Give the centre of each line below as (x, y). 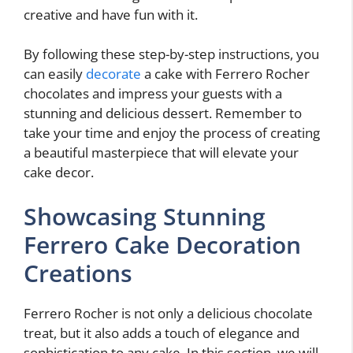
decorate (113, 74)
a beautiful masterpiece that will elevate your (161, 153)
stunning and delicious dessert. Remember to (163, 113)
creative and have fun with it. (111, 14)
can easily (55, 74)
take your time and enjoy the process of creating (172, 133)
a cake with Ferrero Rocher (225, 74)
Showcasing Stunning (145, 216)
